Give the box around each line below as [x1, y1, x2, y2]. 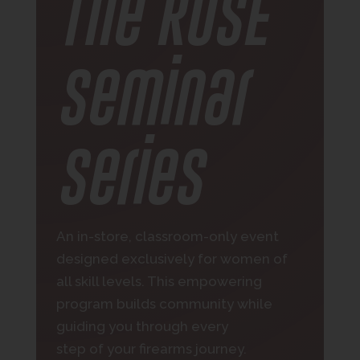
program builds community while [55, 296, 272, 312]
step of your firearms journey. [55, 341, 247, 357]
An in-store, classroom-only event [55, 228, 279, 244]
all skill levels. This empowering [55, 273, 262, 289]
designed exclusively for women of [55, 251, 288, 267]
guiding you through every [55, 318, 228, 334]
